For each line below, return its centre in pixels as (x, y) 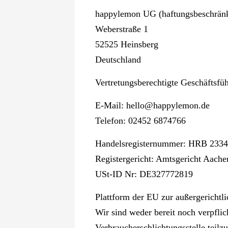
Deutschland (118, 60)
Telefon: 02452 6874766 (140, 121)
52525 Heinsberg (126, 44)
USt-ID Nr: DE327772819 (144, 174)
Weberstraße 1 (121, 29)
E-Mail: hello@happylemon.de (152, 105)
